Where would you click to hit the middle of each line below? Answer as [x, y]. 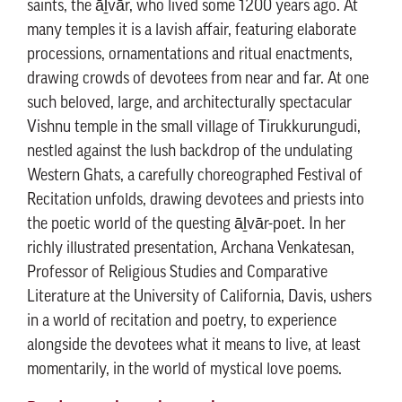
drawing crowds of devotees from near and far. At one [198, 79]
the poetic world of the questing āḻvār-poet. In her [186, 225]
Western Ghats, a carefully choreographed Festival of [195, 176]
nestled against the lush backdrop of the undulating [190, 152]
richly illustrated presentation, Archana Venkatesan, [191, 249]
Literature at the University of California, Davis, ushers [199, 297]
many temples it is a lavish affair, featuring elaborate [192, 31]
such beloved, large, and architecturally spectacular [189, 104]
